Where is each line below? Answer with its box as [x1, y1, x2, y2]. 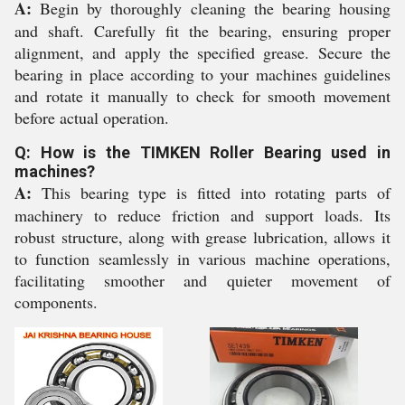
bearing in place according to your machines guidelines [14, 63, 391, 85]
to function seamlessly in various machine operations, [14, 248, 391, 269]
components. [14, 291, 98, 313]
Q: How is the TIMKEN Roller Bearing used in [14, 143, 391, 162]
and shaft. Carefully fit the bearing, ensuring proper [14, 20, 391, 42]
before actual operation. [14, 107, 169, 128]
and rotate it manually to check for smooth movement [14, 85, 391, 107]
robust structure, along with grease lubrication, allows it [14, 226, 391, 248]
